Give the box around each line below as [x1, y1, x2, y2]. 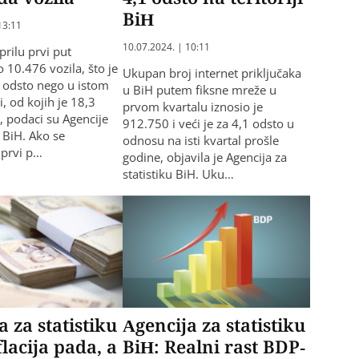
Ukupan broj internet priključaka [122, 64, 301, 81]
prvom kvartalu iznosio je [122, 98, 263, 115]
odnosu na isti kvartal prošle [122, 131, 279, 148]
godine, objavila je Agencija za [122, 148, 287, 165]
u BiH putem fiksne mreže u [122, 81, 276, 98]
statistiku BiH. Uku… [122, 165, 234, 182]
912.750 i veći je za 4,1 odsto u [122, 115, 294, 131]
